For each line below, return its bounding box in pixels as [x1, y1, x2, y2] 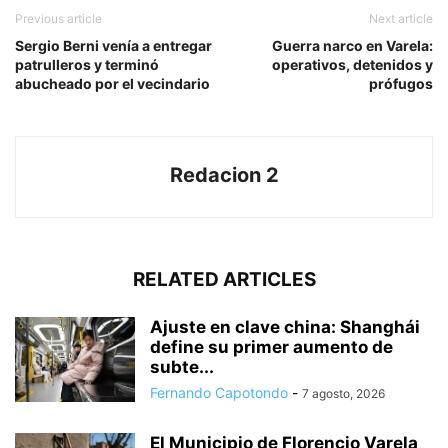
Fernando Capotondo [150, 384, 288, 402]
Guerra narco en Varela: [272, 37, 433, 55]
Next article [369, 11, 433, 27]
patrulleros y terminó [15, 56, 159, 74]
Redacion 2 [169, 163, 279, 188]
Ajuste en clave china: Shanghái [150, 317, 420, 338]
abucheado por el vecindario [15, 75, 210, 93]
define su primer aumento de [150, 337, 393, 358]
